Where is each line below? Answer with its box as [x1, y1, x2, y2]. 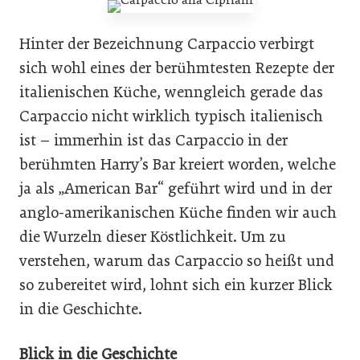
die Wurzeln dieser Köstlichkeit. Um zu [19, 227, 286, 246]
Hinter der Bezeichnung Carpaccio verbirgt [19, 34, 314, 53]
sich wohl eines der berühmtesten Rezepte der [19, 58, 334, 77]
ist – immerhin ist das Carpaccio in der [19, 130, 288, 149]
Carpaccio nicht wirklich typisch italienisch [19, 106, 323, 125]
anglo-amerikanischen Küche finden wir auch [19, 202, 337, 222]
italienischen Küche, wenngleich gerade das [19, 82, 323, 101]
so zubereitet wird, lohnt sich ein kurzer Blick [19, 275, 333, 294]
